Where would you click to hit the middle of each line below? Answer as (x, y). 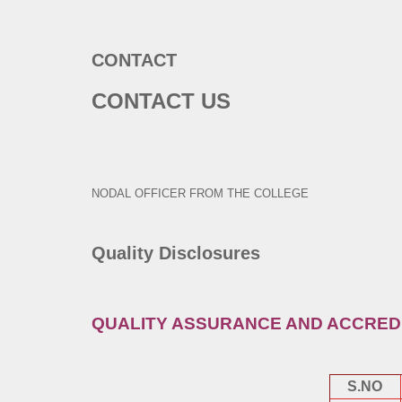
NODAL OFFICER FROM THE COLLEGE (202, 194)
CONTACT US (161, 101)
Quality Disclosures (176, 253)
